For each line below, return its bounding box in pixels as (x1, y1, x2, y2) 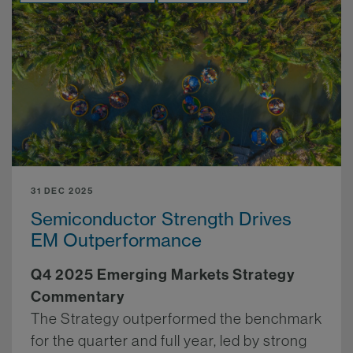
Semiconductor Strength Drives (31, 206, 292, 230)
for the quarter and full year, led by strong (31, 330, 307, 350)
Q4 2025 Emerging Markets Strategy (31, 264, 295, 284)
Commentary (31, 286, 125, 306)
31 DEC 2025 (31, 184, 94, 196)
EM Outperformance (31, 228, 202, 251)
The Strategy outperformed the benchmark (31, 308, 322, 328)
